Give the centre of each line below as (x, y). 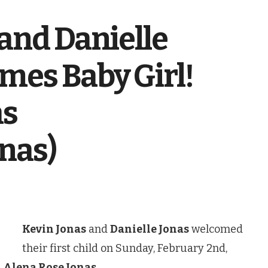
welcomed (216, 229)
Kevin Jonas (54, 229)
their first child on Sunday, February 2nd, (125, 249)
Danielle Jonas (150, 229)
